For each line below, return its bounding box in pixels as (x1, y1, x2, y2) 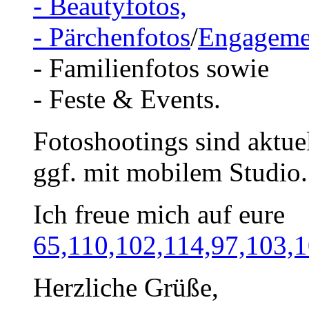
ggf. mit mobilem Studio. (33, 157, 308, 188)
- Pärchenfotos (33, 22, 190, 52)
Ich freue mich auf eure (33, 199, 285, 230)
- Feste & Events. (33, 84, 221, 114)
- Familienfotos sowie (33, 53, 269, 83)
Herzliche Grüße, (33, 272, 219, 303)
